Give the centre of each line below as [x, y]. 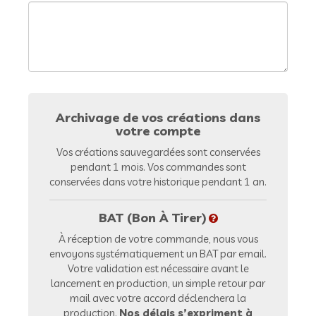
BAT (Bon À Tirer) [152, 218]
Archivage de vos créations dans [158, 117]
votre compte [158, 131]
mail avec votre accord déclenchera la [158, 298]
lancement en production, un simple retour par [158, 283]
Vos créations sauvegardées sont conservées [158, 152]
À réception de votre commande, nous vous [158, 239]
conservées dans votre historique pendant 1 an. [158, 182]
